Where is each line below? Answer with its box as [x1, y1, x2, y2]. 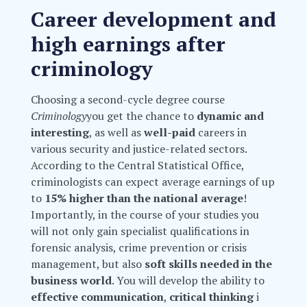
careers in [195, 125, 247, 140]
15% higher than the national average [44, 191, 243, 206]
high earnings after [30, 30, 225, 58]
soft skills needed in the [144, 256, 272, 272]
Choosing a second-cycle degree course [30, 92, 225, 108]
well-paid [143, 125, 195, 140]
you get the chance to [86, 108, 197, 124]
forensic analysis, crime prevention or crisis [30, 240, 247, 256]
